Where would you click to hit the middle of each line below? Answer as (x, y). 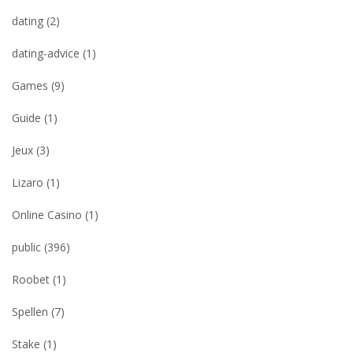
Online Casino (47, 215)
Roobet (31, 279)
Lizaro (28, 182)
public (26, 247)
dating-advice (46, 53)
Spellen (30, 312)
